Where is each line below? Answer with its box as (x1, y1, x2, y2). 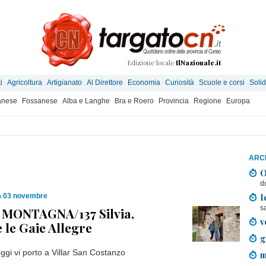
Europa (226, 97, 250, 105)
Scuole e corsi (199, 78, 245, 87)
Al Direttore (87, 78, 123, 87)
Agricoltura (7, 78, 42, 87)
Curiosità (165, 78, 194, 87)
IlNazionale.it (176, 58, 221, 67)
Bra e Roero (115, 97, 154, 105)
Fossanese (22, 97, 58, 105)
